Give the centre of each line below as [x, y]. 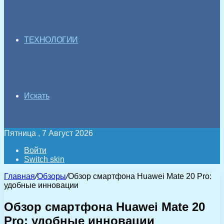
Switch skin [44, 159]
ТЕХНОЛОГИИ [51, 40]
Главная [19, 176]
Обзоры [51, 176]
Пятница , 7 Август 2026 [48, 133]
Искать [37, 96]
